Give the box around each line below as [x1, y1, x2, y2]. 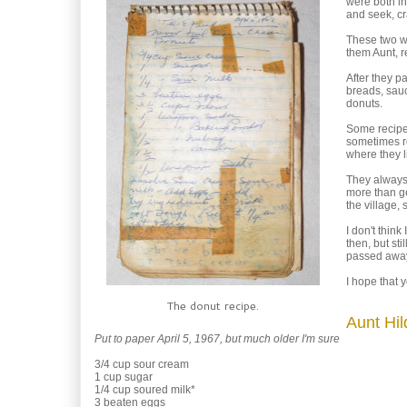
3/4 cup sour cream [94, 358, 189, 371]
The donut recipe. [167, 297, 259, 313]
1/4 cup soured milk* [94, 383, 195, 396]
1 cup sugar [94, 371, 153, 383]
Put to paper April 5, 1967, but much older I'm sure [94, 333, 340, 345]
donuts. [346, 97, 382, 110]
